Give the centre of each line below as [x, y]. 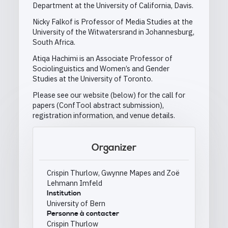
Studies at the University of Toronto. [93, 79]
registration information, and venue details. [105, 116]
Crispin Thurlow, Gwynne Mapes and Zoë [113, 173]
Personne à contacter [83, 214]
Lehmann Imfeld [75, 183]
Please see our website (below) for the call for [109, 95]
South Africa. [55, 42]
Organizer [114, 148]
